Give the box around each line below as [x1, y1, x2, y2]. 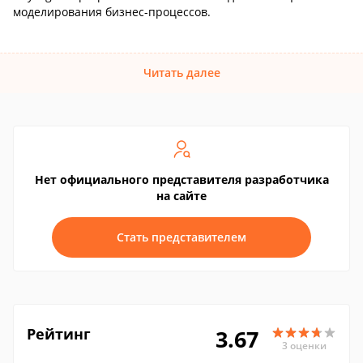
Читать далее [143, 65, 220, 80]
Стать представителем [117, 229, 246, 245]
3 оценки [281, 338, 327, 352]
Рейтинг [27, 324, 91, 344]
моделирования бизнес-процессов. [13, 4, 211, 19]
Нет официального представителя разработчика [34, 172, 329, 187]
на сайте [156, 188, 207, 203]
